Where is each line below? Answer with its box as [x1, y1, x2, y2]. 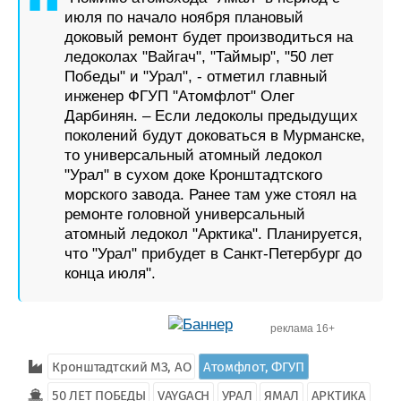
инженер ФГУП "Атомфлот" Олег [64, 88, 294, 105]
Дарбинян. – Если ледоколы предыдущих [64, 107, 358, 124]
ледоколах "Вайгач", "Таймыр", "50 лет [64, 48, 334, 65]
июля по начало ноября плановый [64, 9, 303, 26]
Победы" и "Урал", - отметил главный [64, 68, 328, 85]
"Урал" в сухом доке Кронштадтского [64, 166, 322, 183]
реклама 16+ [270, 322, 335, 335]
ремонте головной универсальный [64, 206, 305, 223]
